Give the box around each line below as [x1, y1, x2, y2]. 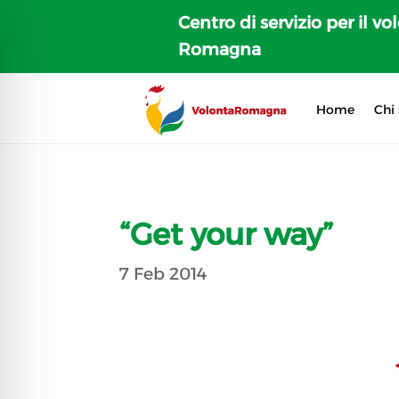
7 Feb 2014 [119, 263, 208, 284]
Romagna [177, 39, 261, 60]
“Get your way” [119, 215, 334, 253]
